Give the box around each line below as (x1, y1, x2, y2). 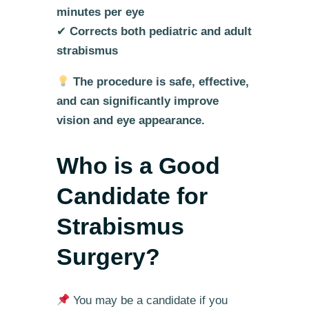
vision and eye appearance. (56, 114, 205, 128)
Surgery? (56, 243, 160, 270)
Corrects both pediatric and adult (69, 25, 252, 39)
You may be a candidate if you (70, 293, 228, 307)
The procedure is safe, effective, (73, 75, 250, 89)
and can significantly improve (56, 94, 219, 108)
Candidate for (56, 182, 208, 209)
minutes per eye (56, 6, 144, 19)
